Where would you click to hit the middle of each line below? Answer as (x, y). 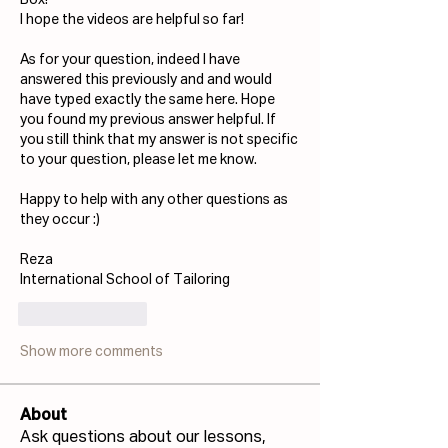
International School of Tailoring (125, 280)
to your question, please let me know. (138, 160)
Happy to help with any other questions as (154, 200)
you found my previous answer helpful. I (145, 120)
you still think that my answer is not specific (159, 140)
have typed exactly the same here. (130, 100)
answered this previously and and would (146, 80)
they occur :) (60, 220)
